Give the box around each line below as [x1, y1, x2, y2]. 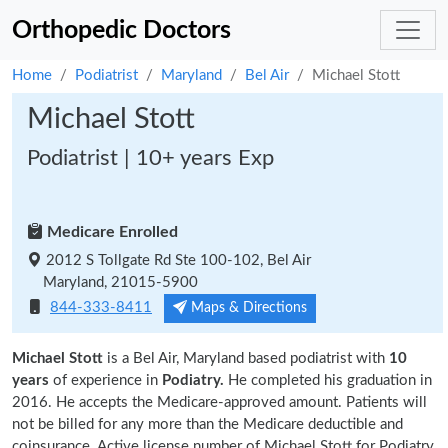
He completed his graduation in [224, 373, 432, 388]
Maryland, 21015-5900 [27, 275, 198, 290]
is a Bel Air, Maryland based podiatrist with [103, 351, 389, 366]
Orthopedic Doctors [12, 17, 231, 43]
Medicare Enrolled [43, 224, 178, 240]
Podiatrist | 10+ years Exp [27, 147, 274, 169]
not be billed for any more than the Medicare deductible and [12, 417, 403, 432]
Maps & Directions [187, 301, 307, 315]
